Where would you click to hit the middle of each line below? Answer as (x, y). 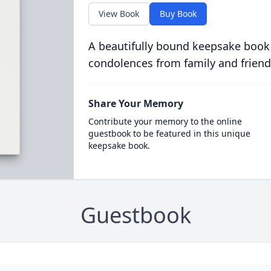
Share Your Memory (135, 103)
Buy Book (178, 14)
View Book (119, 14)
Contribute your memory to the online (165, 121)
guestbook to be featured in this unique (169, 133)
